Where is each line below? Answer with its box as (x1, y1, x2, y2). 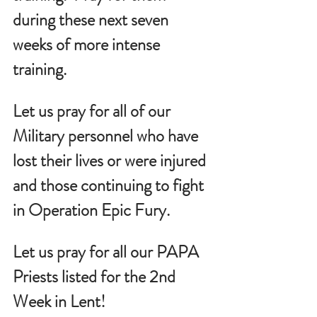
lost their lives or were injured (13, 149, 209, 173)
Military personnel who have (13, 124, 202, 148)
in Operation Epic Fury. (13, 198, 170, 222)
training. (13, 57, 67, 81)
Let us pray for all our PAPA (13, 240, 202, 264)
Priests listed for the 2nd (13, 265, 179, 289)
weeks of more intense (13, 33, 163, 57)
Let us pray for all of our (13, 99, 174, 123)
